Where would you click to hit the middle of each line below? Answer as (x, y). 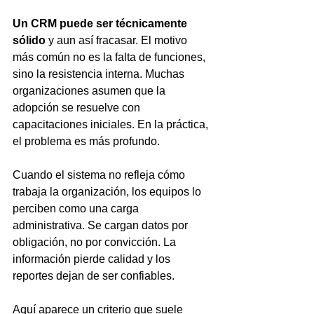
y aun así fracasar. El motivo (119, 40)
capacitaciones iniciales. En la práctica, (112, 124)
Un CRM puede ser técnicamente (101, 23)
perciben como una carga (77, 209)
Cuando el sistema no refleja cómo (100, 175)
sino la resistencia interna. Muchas (100, 74)
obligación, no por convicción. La (96, 242)
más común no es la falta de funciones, (110, 57)
